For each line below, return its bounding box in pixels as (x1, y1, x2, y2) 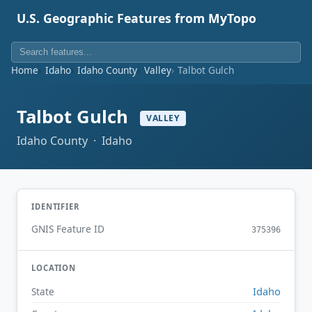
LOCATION (31, 263, 77, 274)
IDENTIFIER (31, 201, 79, 212)
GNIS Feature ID (31, 222, 104, 236)
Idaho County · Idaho (17, 132, 132, 148)
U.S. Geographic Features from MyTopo (17, 10, 256, 26)
